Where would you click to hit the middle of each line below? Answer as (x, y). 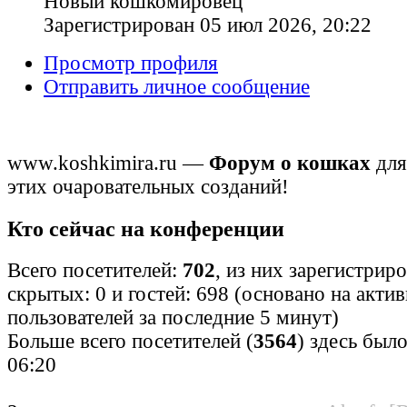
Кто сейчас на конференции (146, 229)
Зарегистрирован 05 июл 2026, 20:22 (208, 25)
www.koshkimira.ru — (108, 164)
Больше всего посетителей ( (130, 341)
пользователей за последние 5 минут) (173, 317)
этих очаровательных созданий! (148, 187)
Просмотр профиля (131, 64)
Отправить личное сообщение (177, 87)
